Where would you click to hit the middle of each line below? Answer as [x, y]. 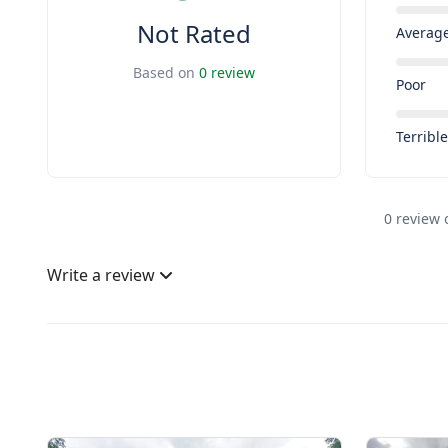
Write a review [103, 275]
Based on [166, 72]
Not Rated [194, 33]
